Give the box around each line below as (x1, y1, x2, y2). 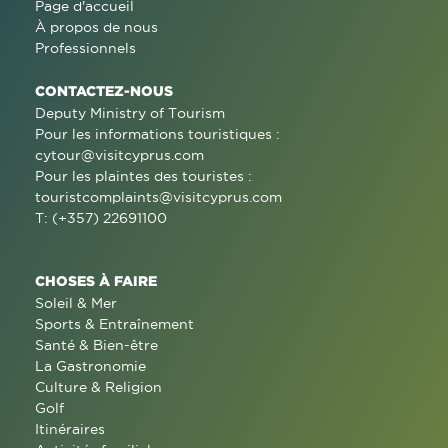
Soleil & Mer (35, 294, 117, 311)
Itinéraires (35, 420, 105, 437)
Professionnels (35, 39, 136, 56)
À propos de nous (35, 18, 158, 35)
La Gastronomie (35, 357, 146, 374)
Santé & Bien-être (35, 336, 158, 353)
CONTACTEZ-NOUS (35, 82, 173, 98)
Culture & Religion (35, 378, 162, 395)
